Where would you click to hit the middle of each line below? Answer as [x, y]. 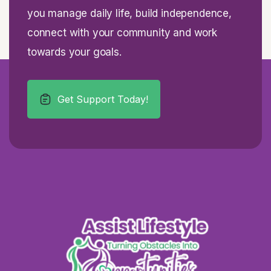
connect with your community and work [122, 32]
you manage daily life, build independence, [129, 13]
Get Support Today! [103, 99]
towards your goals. [74, 52]
